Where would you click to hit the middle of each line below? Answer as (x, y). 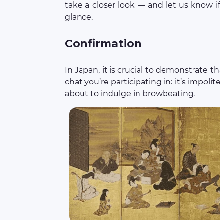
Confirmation (103, 43)
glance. (79, 17)
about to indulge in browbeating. (130, 93)
